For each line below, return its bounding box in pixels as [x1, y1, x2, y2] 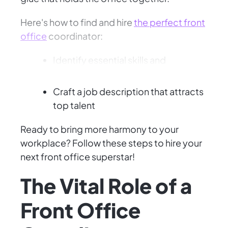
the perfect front [134, 16, 205, 28]
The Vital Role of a [20, 173, 192, 199]
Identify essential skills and [53, 54, 166, 66]
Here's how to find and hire [20, 16, 134, 28]
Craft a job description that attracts [53, 85, 204, 98]
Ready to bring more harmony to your [20, 123, 179, 135]
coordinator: [47, 30, 103, 42]
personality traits [53, 68, 125, 80]
